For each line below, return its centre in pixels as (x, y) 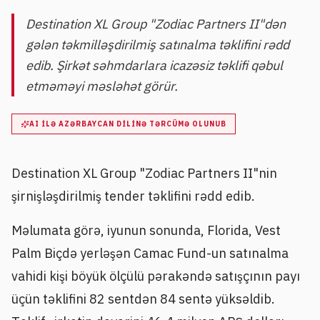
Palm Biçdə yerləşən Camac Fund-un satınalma (150, 253)
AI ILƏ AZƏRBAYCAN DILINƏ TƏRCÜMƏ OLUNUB (128, 124)
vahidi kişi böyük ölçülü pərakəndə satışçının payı (156, 276)
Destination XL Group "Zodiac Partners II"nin (144, 174)
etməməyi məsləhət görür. (102, 86)
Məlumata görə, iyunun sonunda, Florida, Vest (146, 230)
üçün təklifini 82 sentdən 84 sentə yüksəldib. (143, 299)
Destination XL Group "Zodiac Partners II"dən (156, 24)
